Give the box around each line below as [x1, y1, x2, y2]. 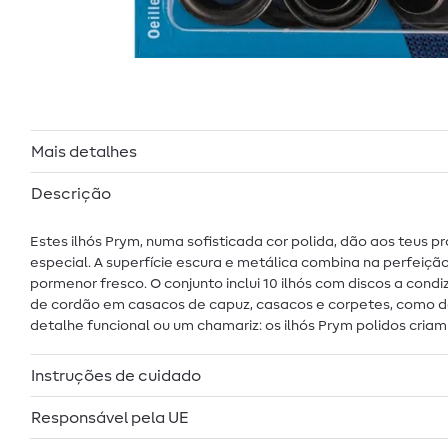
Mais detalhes [31, 143, 137, 160]
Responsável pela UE [31, 409, 189, 426]
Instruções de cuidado [31, 367, 201, 384]
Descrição [31, 185, 111, 202]
